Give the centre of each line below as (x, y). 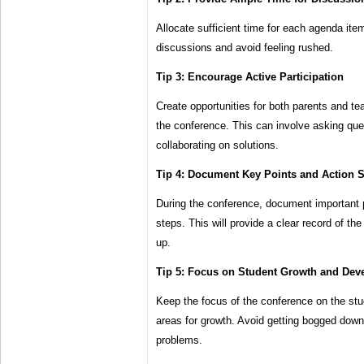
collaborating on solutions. (217, 145)
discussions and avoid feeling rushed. (245, 48)
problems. (179, 340)
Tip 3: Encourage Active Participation (250, 77)
